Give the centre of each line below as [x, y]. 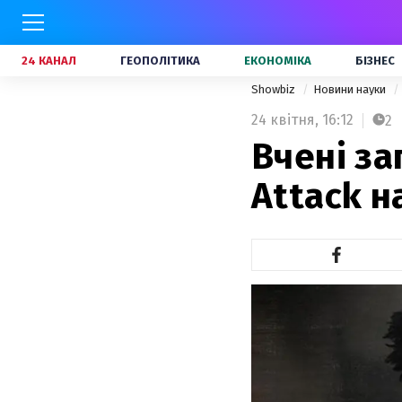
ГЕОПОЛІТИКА [160, 61]
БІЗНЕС [375, 61]
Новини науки [351, 89]
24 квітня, [285, 120]
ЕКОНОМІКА [278, 61]
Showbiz [275, 89]
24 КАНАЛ [49, 61]
